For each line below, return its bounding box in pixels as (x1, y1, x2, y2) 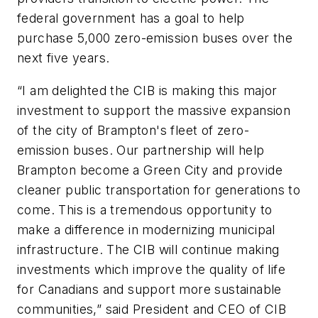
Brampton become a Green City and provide (17, 162, 283, 177)
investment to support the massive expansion (17, 102, 291, 118)
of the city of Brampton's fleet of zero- (17, 122, 249, 138)
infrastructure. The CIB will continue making (17, 241, 280, 257)
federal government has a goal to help (17, 11, 245, 26)
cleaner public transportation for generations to (17, 182, 301, 197)
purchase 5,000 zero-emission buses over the (17, 31, 293, 46)
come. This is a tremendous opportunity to (17, 202, 273, 217)
